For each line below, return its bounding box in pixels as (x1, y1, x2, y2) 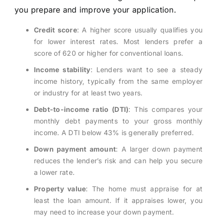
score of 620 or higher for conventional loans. (33, 49, 184, 58)
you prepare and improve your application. (14, 5, 176, 15)
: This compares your (128, 105, 203, 114)
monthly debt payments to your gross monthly (33, 117, 203, 125)
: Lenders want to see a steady (90, 65, 203, 74)
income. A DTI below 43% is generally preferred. (33, 128, 194, 137)
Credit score (33, 26, 77, 34)
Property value (33, 185, 86, 193)
